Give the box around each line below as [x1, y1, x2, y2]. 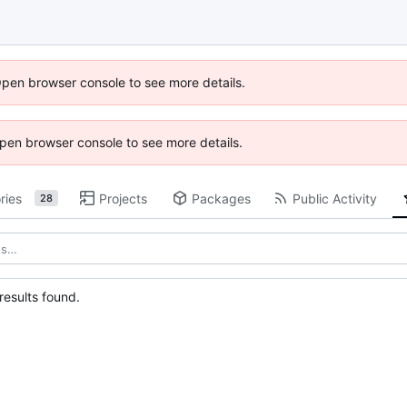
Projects [98, 190, 147, 206]
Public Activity [292, 190, 377, 206]
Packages [191, 190, 251, 206]
